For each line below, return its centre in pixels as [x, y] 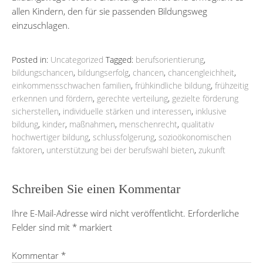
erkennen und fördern [52, 98]
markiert [95, 227]
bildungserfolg [103, 72]
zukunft [212, 150]
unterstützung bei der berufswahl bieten [120, 150]
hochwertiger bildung [50, 137]
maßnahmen [92, 124]
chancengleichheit [201, 72]
